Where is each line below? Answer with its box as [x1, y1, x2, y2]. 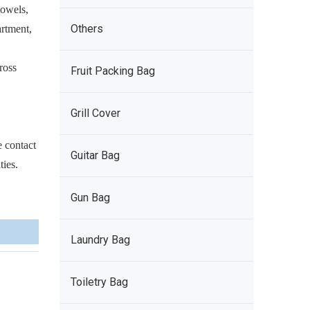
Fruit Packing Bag [71, 64, 155, 77]
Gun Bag [71, 191, 110, 204]
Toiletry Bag [71, 275, 128, 289]
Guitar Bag [71, 149, 120, 162]
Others [71, 22, 103, 35]
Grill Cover [71, 107, 120, 120]
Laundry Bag [71, 233, 130, 246]
